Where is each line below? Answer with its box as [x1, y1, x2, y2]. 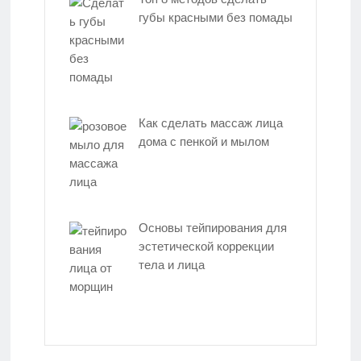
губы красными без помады [139, 10, 293, 25]
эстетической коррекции [139, 239, 274, 253]
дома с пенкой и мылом [139, 134, 269, 148]
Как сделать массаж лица [139, 115, 283, 130]
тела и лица [139, 257, 205, 272]
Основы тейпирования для [139, 220, 287, 234]
